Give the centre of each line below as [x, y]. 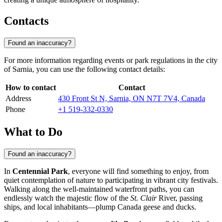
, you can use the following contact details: [99, 69]
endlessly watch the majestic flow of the [67, 198]
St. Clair [143, 198]
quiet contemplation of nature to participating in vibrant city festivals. [111, 180]
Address [18, 98]
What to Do [33, 132]
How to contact [31, 87]
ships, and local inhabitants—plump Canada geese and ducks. [100, 207]
